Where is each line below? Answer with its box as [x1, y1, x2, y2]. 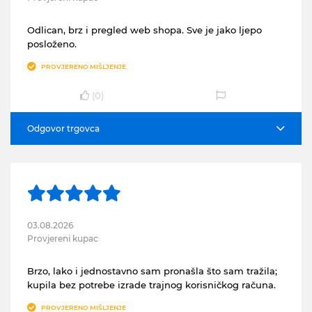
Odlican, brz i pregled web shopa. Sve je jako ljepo [27, 24, 262, 36]
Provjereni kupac [27, 233, 98, 244]
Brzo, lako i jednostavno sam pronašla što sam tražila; [27, 265, 277, 276]
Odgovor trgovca [27, 123, 100, 134]
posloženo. [27, 38, 77, 49]
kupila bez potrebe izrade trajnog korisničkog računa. [27, 279, 276, 290]
